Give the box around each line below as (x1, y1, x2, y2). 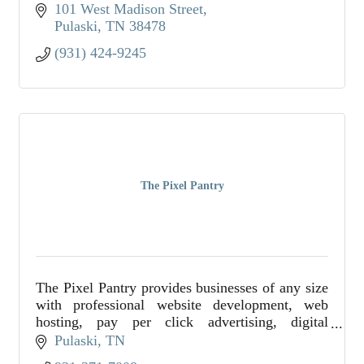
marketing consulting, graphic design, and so (36, 331, 328, 347)
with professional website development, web (36, 297, 328, 313)
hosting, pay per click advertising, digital (36, 314, 328, 330)
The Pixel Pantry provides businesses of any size (36, 279, 328, 296)
